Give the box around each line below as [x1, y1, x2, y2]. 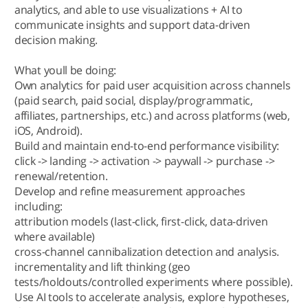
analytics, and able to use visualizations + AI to [14, 2, 243, 17]
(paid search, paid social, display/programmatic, [14, 93, 253, 108]
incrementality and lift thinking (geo [14, 259, 190, 274]
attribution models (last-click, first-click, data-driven [14, 214, 268, 229]
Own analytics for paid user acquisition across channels [14, 78, 291, 93]
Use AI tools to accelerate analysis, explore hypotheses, [14, 289, 289, 305]
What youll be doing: [14, 63, 116, 78]
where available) [14, 229, 96, 244]
